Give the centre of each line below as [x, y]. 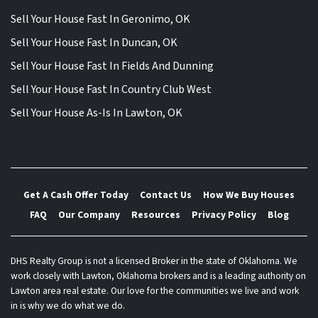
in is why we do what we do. [68, 306]
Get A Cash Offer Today [76, 195]
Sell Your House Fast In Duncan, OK [94, 43]
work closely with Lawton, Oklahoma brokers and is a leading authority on [158, 276]
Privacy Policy [224, 214]
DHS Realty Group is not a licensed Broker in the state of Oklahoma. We [154, 261]
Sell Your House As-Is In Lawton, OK [97, 113]
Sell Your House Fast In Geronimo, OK [100, 20]
